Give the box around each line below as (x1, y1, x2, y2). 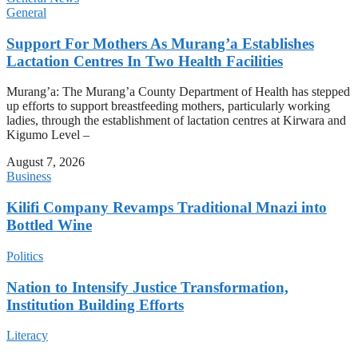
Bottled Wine (6, 217, 92, 234)
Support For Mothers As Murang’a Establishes (6, 34, 314, 52)
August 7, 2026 (6, 155, 85, 169)
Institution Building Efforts (6, 296, 184, 313)
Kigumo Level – (6, 128, 89, 142)
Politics (6, 249, 43, 263)
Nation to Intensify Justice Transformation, (6, 278, 288, 296)
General (6, 6, 46, 19)
